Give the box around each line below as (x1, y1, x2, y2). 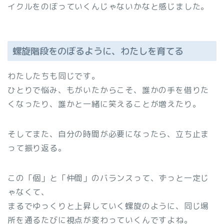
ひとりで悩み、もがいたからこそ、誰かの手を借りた (7, 84, 209, 95)
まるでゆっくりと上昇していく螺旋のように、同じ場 (7, 200, 209, 211)
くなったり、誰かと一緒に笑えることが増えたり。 (7, 98, 201, 109)
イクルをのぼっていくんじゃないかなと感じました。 (7, 1, 209, 12)
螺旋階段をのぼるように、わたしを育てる (12, 44, 183, 57)
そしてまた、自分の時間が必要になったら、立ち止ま (7, 128, 209, 139)
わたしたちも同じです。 (7, 70, 100, 81)
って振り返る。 (7, 142, 66, 153)
